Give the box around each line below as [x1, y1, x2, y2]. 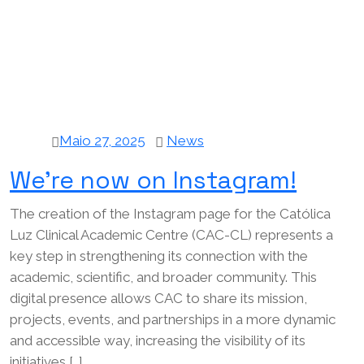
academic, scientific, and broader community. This [10, 269, 317, 286]
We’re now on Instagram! [10, 164, 297, 197]
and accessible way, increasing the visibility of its [10, 332, 305, 349]
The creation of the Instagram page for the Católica [10, 206, 331, 223]
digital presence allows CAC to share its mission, [10, 290, 307, 307]
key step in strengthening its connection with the [10, 248, 308, 265]
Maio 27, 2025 [59, 132, 145, 149]
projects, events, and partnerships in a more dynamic [10, 311, 336, 328]
